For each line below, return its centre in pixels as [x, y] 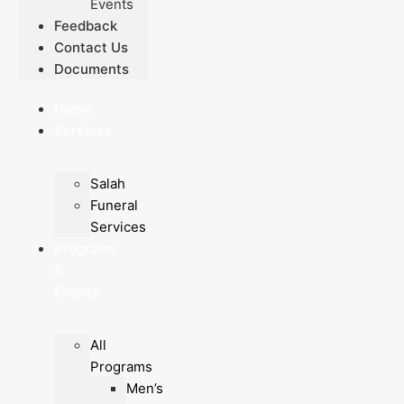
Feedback [86, 26]
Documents [92, 69]
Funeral [114, 205]
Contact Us [91, 47]
